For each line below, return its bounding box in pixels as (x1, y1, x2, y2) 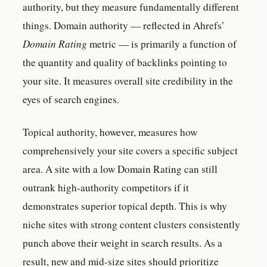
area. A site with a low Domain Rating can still (23, 162, 218, 176)
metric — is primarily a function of (87, 36, 237, 51)
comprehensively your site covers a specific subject (23, 144, 238, 158)
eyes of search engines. (23, 92, 119, 106)
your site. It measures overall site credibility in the (23, 73, 233, 88)
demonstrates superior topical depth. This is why (23, 199, 227, 213)
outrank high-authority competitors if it (23, 181, 189, 195)
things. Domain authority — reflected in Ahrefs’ (23, 18, 225, 32)
